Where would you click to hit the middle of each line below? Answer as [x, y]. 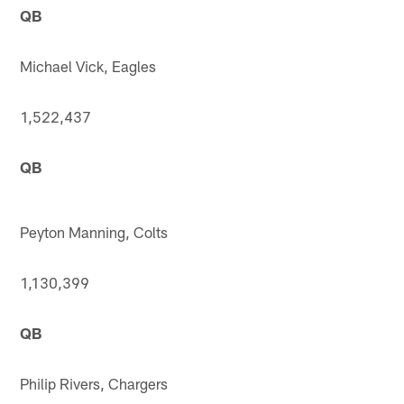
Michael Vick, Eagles [88, 65]
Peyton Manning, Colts [94, 231]
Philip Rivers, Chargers [94, 383]
